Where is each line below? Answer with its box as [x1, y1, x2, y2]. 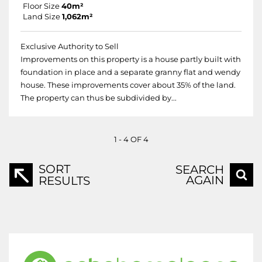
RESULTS [39, 174, 90, 188]
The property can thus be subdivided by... [20, 94, 177, 102]
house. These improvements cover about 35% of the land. [20, 81, 236, 89]
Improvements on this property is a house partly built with [20, 55, 241, 64]
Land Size [23, 12, 60, 21]
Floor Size [23, 2, 60, 11]
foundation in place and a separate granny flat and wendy [20, 68, 240, 77]
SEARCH [175, 163, 224, 177]
